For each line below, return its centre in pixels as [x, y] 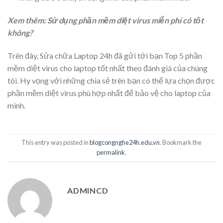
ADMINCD [88, 190]
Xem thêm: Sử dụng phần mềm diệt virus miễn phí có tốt [106, 20]
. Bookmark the [181, 143]
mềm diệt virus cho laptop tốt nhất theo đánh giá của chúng [108, 68]
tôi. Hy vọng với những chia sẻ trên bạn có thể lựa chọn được [111, 80]
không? [20, 33]
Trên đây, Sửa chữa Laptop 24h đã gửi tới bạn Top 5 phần [105, 55]
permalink [111, 153]
